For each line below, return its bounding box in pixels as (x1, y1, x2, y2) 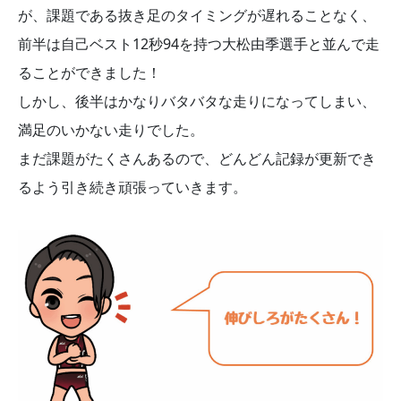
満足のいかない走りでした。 (18, 120, 204, 141)
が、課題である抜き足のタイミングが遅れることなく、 (18, 5, 376, 26)
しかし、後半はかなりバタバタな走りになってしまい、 (18, 91, 376, 112)
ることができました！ (18, 63, 161, 83)
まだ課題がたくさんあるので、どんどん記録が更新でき (18, 149, 376, 169)
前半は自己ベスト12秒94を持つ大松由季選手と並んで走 (18, 34, 380, 55)
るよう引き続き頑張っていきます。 (18, 177, 247, 198)
